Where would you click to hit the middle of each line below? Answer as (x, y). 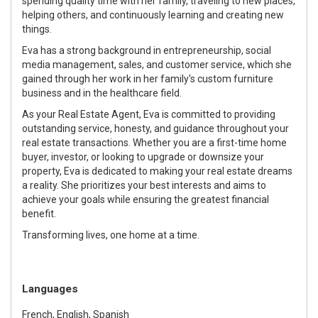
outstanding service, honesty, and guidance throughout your (155, 128)
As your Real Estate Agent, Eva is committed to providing (149, 114)
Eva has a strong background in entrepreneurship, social (147, 50)
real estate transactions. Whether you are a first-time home (154, 142)
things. (37, 29)
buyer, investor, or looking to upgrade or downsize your (143, 157)
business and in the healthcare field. (102, 93)
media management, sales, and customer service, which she (157, 64)
